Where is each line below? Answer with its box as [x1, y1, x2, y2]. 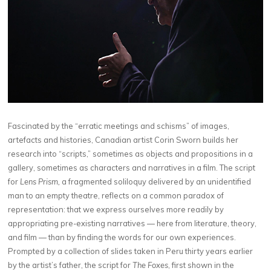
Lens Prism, [20, 176, 60, 186]
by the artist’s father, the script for [8, 260, 133, 270]
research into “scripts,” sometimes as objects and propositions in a [8, 148, 253, 158]
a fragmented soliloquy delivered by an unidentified [60, 176, 252, 186]
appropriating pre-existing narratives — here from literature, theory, [8, 218, 257, 228]
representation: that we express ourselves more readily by [8, 204, 224, 214]
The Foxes [132, 260, 169, 270]
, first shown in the [168, 260, 235, 270]
